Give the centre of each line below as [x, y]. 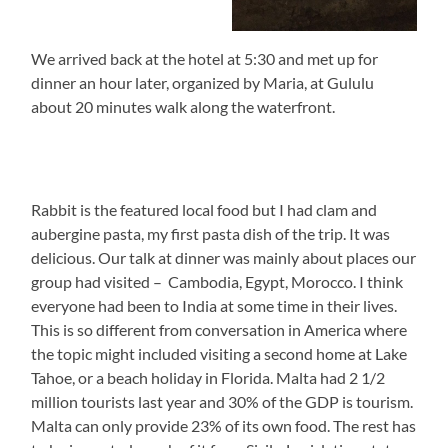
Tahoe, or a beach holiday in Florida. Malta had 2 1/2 [208, 378]
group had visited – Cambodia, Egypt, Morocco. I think [217, 282]
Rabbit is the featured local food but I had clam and [204, 210]
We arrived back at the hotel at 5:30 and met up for [205, 59]
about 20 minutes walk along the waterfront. [183, 107]
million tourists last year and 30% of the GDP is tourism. [222, 402]
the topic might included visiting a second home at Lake [221, 354]
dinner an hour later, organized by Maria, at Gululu [203, 83]
